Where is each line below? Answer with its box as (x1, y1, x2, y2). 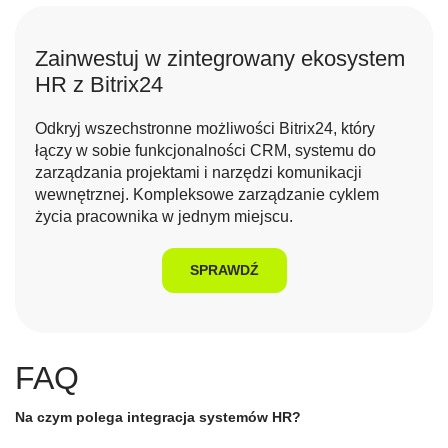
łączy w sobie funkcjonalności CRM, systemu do (35, 142, 376, 160)
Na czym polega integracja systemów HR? (15, 409, 301, 426)
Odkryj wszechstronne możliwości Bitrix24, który (35, 120, 375, 138)
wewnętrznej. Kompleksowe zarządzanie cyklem (35, 186, 379, 204)
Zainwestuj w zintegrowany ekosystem (35, 46, 405, 72)
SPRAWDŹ (189, 262, 259, 279)
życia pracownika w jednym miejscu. (35, 208, 293, 226)
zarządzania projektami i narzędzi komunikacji (35, 164, 362, 182)
